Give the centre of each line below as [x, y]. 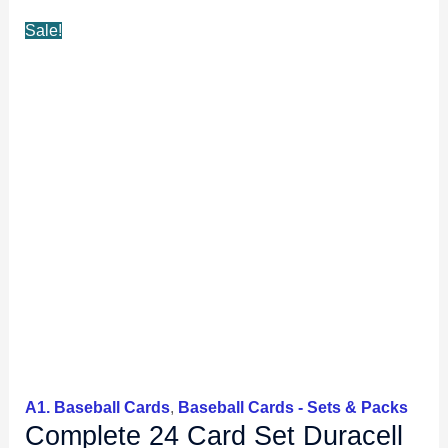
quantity [51, 70]
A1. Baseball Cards [97, 408]
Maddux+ [56, 45]
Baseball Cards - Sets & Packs [292, 408]
